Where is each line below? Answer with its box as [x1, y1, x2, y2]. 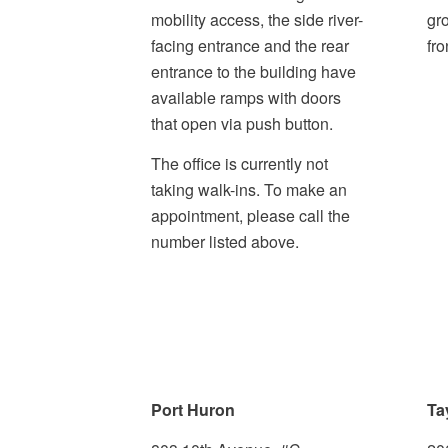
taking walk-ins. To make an [150, 177, 347, 201]
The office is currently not [150, 151, 328, 175]
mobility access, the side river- [150, 8, 363, 32]
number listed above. [150, 229, 299, 253]
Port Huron [150, 398, 235, 422]
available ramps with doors [150, 86, 341, 110]
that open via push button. [150, 112, 333, 136]
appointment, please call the [150, 203, 350, 227]
